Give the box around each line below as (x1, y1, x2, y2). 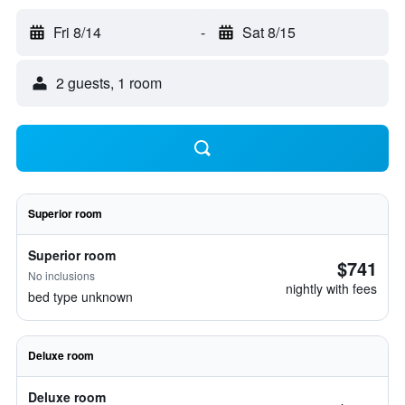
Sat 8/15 (241, 22, 296, 42)
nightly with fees (286, 279, 377, 297)
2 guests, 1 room (56, 72, 162, 93)
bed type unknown (28, 287, 133, 306)
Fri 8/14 (53, 22, 101, 42)
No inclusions (28, 268, 95, 283)
